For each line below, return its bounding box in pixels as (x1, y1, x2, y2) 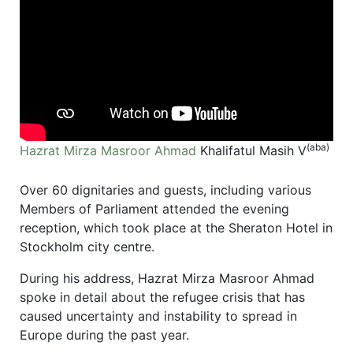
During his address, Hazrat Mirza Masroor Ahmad (20, 270, 314, 287)
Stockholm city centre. (20, 239, 154, 255)
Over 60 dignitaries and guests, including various (20, 182, 311, 199)
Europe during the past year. (20, 327, 189, 344)
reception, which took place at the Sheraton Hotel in (20, 220, 333, 236)
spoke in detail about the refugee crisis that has (20, 289, 305, 306)
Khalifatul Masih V (200, 143, 307, 159)
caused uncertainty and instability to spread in (20, 308, 297, 325)
